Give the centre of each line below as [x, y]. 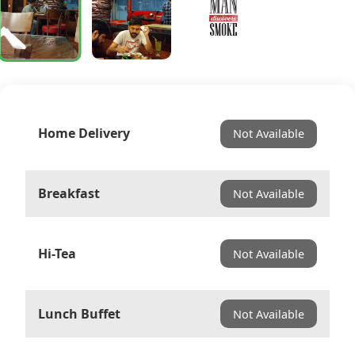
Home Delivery [84, 134]
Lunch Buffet [79, 313]
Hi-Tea [57, 253]
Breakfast [69, 193]
